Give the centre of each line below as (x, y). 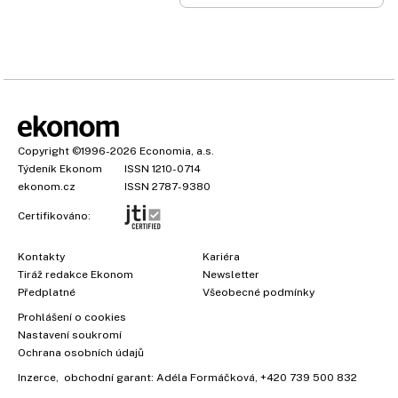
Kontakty (41, 256)
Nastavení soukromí (70, 334)
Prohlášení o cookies (72, 317)
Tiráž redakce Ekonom (76, 274)
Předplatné (47, 292)
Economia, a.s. (177, 151)
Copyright (44, 151)
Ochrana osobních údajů (81, 352)
